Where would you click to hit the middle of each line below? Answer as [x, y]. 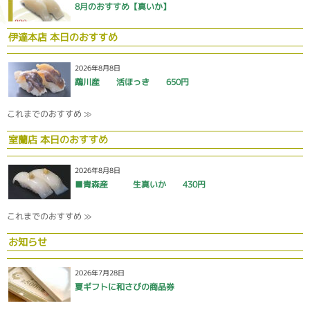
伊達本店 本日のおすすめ [63, 37]
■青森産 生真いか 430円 [140, 184]
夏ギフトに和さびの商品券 [125, 286]
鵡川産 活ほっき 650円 [132, 82]
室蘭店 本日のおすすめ [58, 139]
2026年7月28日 [100, 272]
